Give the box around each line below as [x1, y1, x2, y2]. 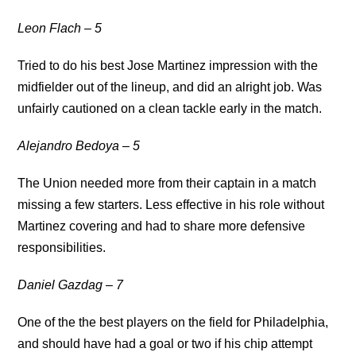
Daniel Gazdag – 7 [17, 277, 124, 292]
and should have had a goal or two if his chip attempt [17, 336, 313, 350]
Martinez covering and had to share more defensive [17, 219, 306, 233]
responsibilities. [17, 240, 106, 254]
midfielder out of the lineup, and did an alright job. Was [17, 79, 323, 94]
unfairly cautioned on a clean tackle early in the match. [17, 101, 323, 115]
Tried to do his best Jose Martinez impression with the [17, 58, 319, 72]
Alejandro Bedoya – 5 [17, 138, 141, 153]
